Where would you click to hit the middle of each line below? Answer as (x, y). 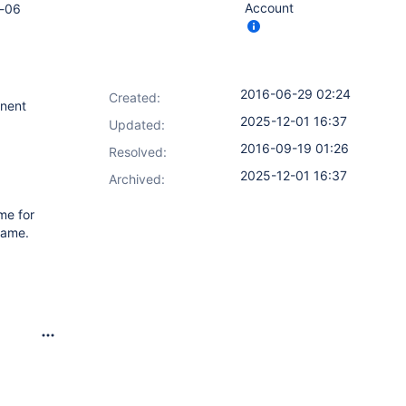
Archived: (137, 179)
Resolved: (138, 152)
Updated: (137, 125)
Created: (135, 97)
